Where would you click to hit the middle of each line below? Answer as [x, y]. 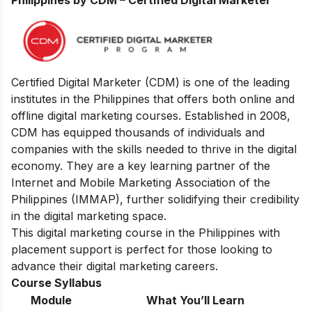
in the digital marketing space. [89, 216]
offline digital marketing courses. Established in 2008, [151, 115]
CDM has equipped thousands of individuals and [138, 132]
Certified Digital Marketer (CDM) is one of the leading [150, 82]
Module [51, 300]
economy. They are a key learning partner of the [141, 165]
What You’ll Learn [195, 300]
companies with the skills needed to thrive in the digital [154, 149]
